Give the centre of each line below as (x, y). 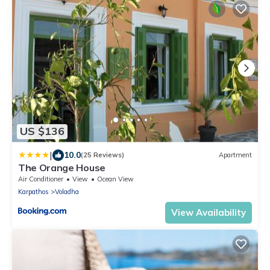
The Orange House (62, 167)
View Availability (209, 212)
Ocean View (115, 179)
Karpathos (33, 191)
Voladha (67, 191)
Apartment (235, 155)
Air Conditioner (41, 179)
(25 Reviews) (102, 155)
